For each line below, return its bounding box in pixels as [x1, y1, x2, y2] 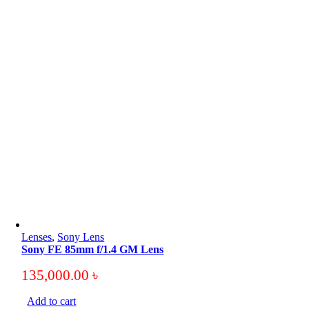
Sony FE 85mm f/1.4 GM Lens [21, 243, 164, 255]
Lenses [21, 231, 52, 243]
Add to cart [27, 295, 77, 307]
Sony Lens [57, 231, 105, 243]
